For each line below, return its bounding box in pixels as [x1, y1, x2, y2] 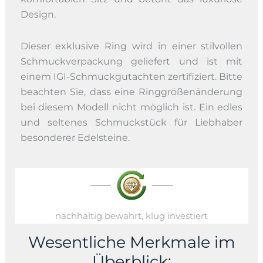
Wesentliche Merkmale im [28, 232, 235, 252]
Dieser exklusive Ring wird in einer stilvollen [20, 41, 243, 52]
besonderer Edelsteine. [20, 132, 130, 144]
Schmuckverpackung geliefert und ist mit [20, 56, 243, 68]
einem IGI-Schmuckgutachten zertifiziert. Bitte [20, 71, 243, 83]
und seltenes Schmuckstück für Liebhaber [20, 117, 243, 129]
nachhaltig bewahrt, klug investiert [55, 210, 208, 222]
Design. [20, 9, 56, 21]
